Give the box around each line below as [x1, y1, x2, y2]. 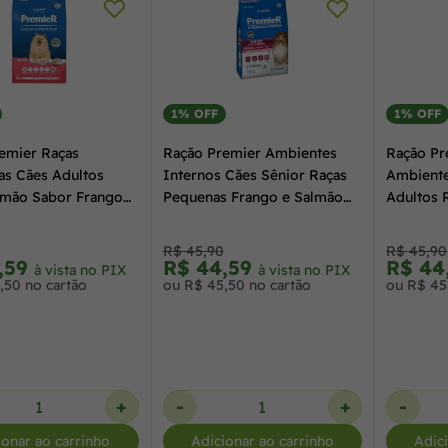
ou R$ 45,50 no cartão [162, 276, 311, 295]
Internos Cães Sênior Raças [162, 166, 347, 185]
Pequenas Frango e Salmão [162, 188, 343, 207]
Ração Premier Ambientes [162, 144, 337, 163]
